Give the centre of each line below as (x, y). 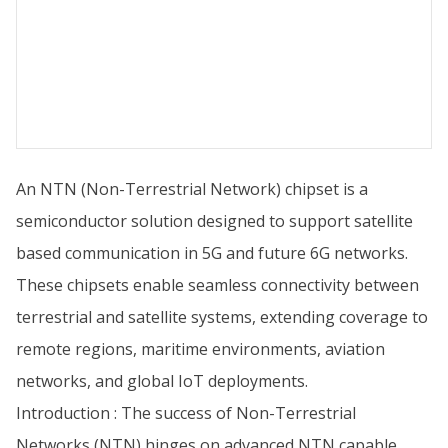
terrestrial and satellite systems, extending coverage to (222, 317)
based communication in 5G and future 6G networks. (212, 253)
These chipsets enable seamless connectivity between (217, 285)
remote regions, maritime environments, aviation (200, 349)
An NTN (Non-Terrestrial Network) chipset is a (192, 189)
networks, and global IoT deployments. (162, 381)
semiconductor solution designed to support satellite (214, 221)
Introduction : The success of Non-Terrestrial (186, 413)
